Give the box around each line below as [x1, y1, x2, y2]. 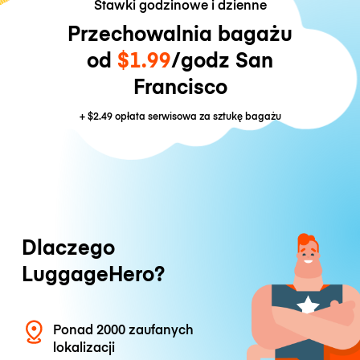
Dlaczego [21, 232, 115, 261]
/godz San [171, 45, 273, 74]
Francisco [133, 72, 227, 100]
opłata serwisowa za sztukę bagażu [112, 108, 281, 123]
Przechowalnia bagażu [67, 18, 292, 47]
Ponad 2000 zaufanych [53, 320, 194, 338]
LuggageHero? [21, 259, 165, 288]
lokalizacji [53, 337, 116, 356]
